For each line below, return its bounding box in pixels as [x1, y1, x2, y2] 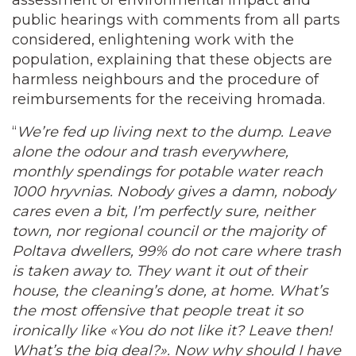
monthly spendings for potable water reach [12, 163, 323, 180]
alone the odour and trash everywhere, [12, 143, 288, 161]
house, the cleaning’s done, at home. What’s [12, 282, 328, 300]
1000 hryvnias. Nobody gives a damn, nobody [12, 183, 335, 200]
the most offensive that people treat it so [12, 302, 303, 319]
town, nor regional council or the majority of [12, 222, 324, 240]
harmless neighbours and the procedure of [12, 71, 319, 88]
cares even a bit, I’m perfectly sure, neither [12, 203, 315, 220]
